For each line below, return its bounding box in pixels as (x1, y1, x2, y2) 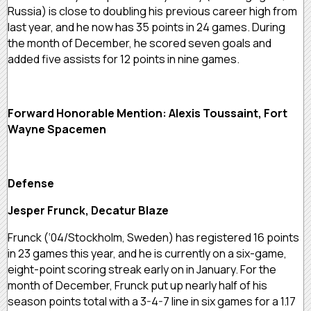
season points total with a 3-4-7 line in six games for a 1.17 (8, 293, 296, 309)
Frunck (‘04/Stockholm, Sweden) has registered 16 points (8, 229, 299, 245)
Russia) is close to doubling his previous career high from (8, 3, 297, 19)
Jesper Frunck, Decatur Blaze (8, 202, 171, 218)
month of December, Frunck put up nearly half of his (8, 277, 267, 293)
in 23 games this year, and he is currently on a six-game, (8, 245, 287, 261)
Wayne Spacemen (8, 121, 108, 137)
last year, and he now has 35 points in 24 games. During (8, 19, 285, 35)
